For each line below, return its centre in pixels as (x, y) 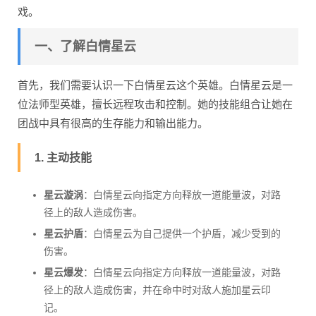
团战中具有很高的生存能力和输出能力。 (113, 123)
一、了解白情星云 (85, 47)
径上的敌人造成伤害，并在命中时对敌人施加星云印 (157, 290)
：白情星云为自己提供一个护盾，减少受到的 (182, 233)
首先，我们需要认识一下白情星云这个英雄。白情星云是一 (155, 85)
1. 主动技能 (63, 158)
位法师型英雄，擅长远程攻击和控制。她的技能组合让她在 (155, 104)
